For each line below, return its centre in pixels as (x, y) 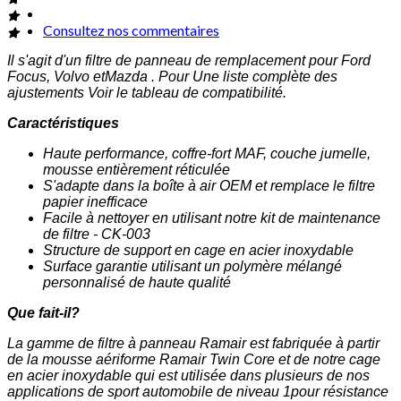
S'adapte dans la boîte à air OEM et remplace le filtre (209, 186)
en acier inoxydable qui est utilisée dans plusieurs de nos (188, 376)
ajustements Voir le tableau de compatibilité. (147, 93)
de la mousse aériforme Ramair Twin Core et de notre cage (194, 360)
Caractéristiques (63, 124)
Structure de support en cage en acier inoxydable (198, 251)
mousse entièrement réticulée (137, 170)
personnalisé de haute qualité (137, 283)
